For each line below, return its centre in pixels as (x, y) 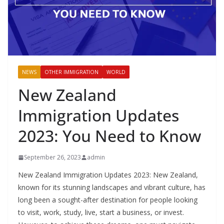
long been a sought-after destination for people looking (108, 200)
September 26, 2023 (52, 157)
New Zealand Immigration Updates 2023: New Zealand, (108, 175)
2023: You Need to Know (109, 136)
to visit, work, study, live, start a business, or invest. (101, 212)
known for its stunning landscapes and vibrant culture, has (112, 187)
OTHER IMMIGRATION (71, 72)
